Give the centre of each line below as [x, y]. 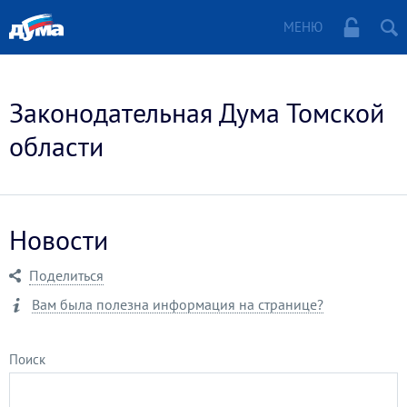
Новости [59, 239]
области [56, 146]
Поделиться [66, 275]
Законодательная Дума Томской [197, 112]
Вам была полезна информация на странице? [178, 304]
